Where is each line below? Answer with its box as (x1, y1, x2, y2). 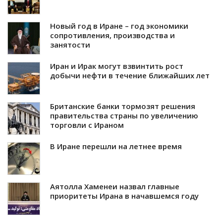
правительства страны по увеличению (50, 110, 198, 120)
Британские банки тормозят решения (50, 101, 195, 111)
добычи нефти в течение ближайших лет (50, 70, 210, 80)
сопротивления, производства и (50, 30, 175, 40)
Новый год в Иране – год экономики (50, 20, 188, 31)
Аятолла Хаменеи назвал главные (50, 181, 179, 191)
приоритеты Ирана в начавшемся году (50, 190, 199, 201)
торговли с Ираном (50, 119, 124, 130)
